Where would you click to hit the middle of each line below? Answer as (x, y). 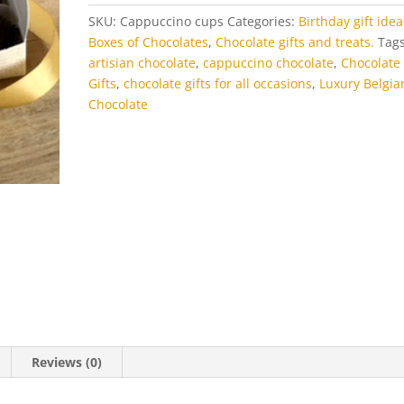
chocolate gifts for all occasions (218, 83)
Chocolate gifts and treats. (295, 42)
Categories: (263, 21)
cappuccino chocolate (269, 63)
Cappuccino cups (172, 21)
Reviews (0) (67, 362)
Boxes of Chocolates (149, 42)
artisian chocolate (142, 63)
